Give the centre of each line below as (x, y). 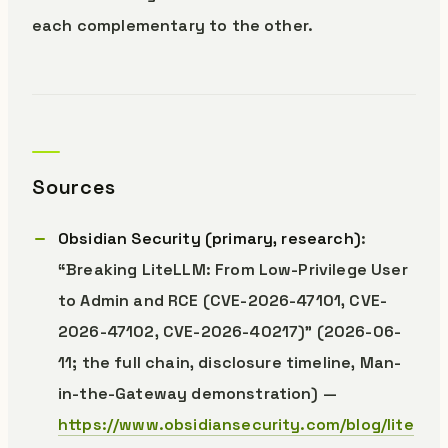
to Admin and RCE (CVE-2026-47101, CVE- (223, 300)
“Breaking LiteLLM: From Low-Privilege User (233, 269)
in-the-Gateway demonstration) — (197, 393)
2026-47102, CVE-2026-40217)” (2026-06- (230, 331)
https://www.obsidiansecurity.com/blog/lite (236, 424)
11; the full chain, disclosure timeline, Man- (230, 362)
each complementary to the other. (173, 25)
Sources (74, 187)
